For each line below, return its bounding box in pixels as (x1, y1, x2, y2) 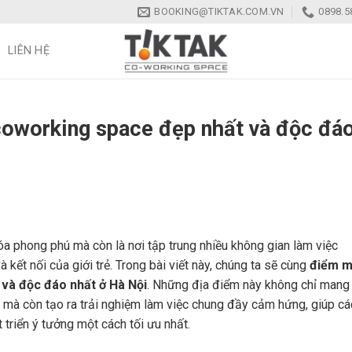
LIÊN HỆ (7, 44, 50, 57)
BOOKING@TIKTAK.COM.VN (154, 5, 284, 17)
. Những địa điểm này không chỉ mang (147, 277, 350, 292)
